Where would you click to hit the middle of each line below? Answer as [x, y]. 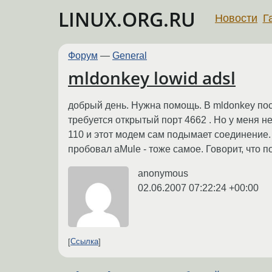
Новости [236, 18]
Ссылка [84, 242]
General [130, 56]
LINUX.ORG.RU [127, 19]
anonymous [163, 173]
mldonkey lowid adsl [152, 78]
